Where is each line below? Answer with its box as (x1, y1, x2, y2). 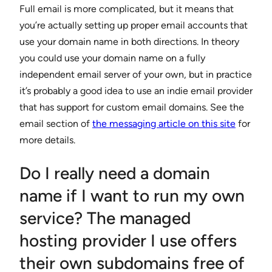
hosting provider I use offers (19, 230, 237, 251)
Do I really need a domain (19, 163, 210, 184)
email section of (19, 117, 92, 129)
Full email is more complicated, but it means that (19, 2, 234, 15)
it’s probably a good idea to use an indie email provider (19, 84, 253, 97)
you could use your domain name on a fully (19, 52, 205, 64)
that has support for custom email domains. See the (19, 101, 244, 113)
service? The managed (19, 208, 191, 229)
